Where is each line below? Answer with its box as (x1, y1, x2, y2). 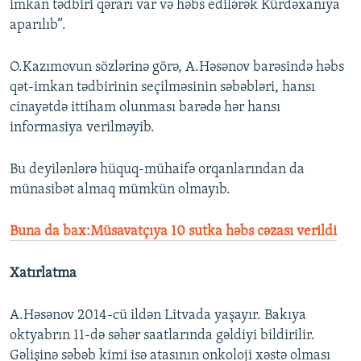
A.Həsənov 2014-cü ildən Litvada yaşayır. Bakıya (10, 308, 306, 324)
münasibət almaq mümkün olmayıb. (10, 182, 230, 198)
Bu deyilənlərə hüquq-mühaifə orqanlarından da (10, 162, 305, 178)
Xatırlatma (10, 266, 77, 282)
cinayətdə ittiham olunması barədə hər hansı (10, 100, 280, 116)
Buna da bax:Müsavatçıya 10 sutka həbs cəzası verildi (10, 224, 337, 240)
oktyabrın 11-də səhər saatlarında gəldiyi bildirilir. (10, 328, 315, 344)
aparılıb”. (10, 18, 66, 34)
